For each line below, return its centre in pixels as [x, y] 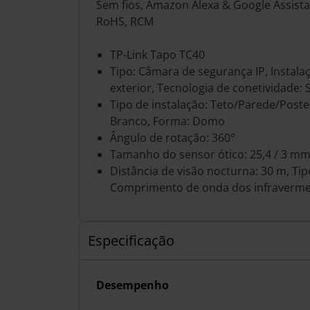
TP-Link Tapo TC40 [157, 55]
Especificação [131, 240]
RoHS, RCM [125, 21]
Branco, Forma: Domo [167, 121]
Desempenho [133, 285]
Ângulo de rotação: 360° [173, 138]
